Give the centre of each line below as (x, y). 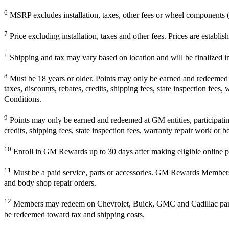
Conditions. (23, 99)
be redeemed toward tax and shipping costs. (74, 214)
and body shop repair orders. (50, 183)
